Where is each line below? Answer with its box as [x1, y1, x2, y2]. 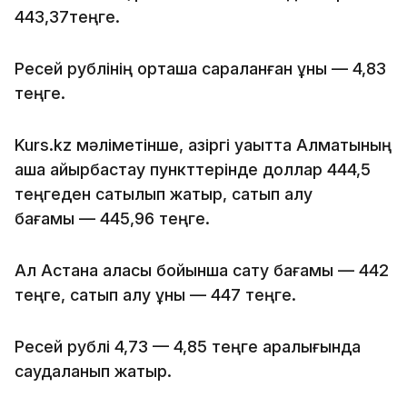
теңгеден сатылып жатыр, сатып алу [15, 184, 313, 203]
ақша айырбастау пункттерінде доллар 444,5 [15, 159, 371, 179]
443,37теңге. [15, 6, 120, 26]
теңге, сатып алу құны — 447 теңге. [15, 284, 296, 304]
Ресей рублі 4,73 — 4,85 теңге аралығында [15, 336, 361, 356]
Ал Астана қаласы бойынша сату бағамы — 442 [15, 260, 389, 280]
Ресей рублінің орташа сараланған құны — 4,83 [15, 58, 386, 78]
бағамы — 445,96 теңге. [15, 208, 210, 228]
